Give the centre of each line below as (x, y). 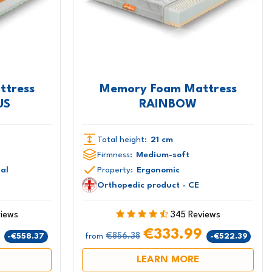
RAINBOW (168, 104)
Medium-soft (163, 155)
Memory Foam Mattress (168, 89)
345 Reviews (195, 216)
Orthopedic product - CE (148, 185)
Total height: (122, 139)
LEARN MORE (168, 260)
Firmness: (115, 155)
